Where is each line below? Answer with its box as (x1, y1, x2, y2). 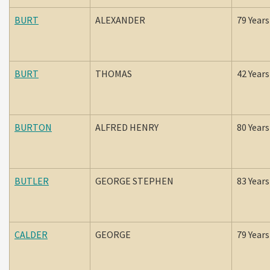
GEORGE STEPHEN (95, 175, 175, 187)
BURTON (14, 121, 52, 133)
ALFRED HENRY (95, 121, 160, 133)
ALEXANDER (95, 14, 149, 26)
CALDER (14, 228, 48, 240)
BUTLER (14, 175, 49, 187)
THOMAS (95, 67, 136, 80)
